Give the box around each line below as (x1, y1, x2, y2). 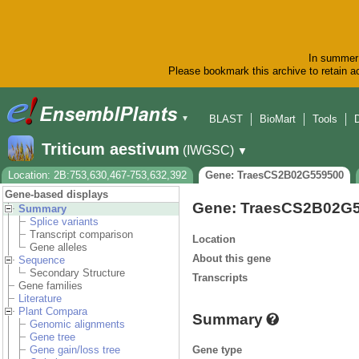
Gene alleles (30, 241, 87, 254)
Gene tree (30, 331, 75, 344)
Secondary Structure (30, 267, 125, 280)
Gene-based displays (5, 188, 108, 201)
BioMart (260, 113, 296, 126)
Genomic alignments (30, 318, 125, 331)
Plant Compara (18, 305, 87, 318)
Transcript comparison (30, 228, 133, 241)
